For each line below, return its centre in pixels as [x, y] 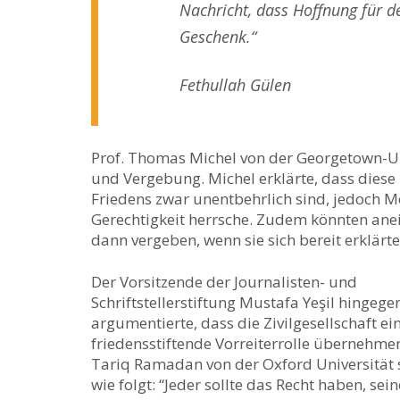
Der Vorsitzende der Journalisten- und [224, 282]
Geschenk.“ [218, 37]
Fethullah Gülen [235, 85]
